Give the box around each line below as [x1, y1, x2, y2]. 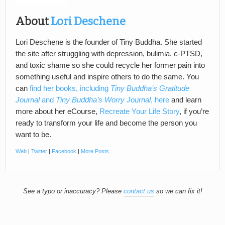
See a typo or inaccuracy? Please [23, 187, 124, 195]
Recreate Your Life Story [99, 107, 179, 116]
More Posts [81, 148, 109, 155]
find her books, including [30, 84, 110, 93]
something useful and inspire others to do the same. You [16, 73, 199, 81]
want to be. [16, 131, 51, 139]
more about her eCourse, [16, 107, 99, 116]
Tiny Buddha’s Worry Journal [56, 96, 151, 104]
